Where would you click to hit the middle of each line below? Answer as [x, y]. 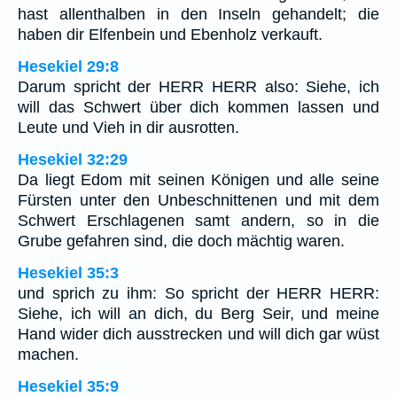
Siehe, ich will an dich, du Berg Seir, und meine [198, 314]
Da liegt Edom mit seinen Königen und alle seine [198, 180]
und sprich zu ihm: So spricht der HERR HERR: [198, 294]
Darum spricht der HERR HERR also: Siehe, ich [198, 87]
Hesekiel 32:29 [73, 160]
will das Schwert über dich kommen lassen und [198, 108]
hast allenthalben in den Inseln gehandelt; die [198, 15]
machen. [48, 355]
